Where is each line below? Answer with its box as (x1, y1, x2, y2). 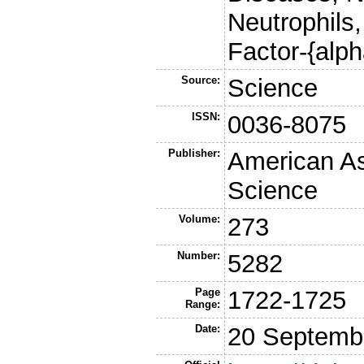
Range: (184, 297, 220, 310)
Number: (176, 249, 220, 262)
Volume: (178, 212, 220, 225)
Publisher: (167, 146, 220, 159)
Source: (180, 73, 220, 86)
